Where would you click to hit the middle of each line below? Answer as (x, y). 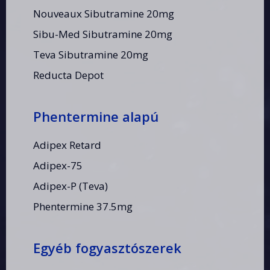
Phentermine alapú (96, 116)
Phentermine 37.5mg (83, 206)
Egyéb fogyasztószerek (107, 247)
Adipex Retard (67, 145)
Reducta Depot (68, 75)
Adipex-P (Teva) (71, 186)
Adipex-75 (58, 165)
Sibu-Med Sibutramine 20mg (103, 34)
